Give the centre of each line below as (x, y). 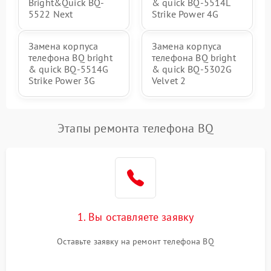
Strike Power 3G (62, 80)
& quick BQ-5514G (69, 69)
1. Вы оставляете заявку (135, 217)
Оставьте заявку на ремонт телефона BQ (135, 241)
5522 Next (51, 14)
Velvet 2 (169, 80)
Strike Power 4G (185, 14)
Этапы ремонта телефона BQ (135, 128)
